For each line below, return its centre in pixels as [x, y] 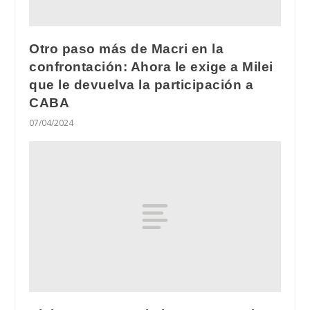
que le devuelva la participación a [142, 85]
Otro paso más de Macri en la [127, 49]
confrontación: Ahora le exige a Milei [151, 67]
